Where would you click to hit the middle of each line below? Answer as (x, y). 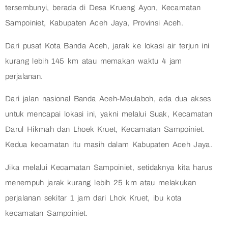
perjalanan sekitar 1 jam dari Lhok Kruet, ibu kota (93, 198)
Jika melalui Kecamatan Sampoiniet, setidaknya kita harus (109, 167)
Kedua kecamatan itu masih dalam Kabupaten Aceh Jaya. (109, 145)
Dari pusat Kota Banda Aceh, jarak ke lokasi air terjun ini (107, 46)
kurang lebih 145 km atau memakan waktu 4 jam (94, 61)
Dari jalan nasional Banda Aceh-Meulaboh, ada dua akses (108, 99)
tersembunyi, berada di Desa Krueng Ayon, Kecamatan (103, 8)
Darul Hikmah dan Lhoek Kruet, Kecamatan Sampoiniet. (105, 130)
